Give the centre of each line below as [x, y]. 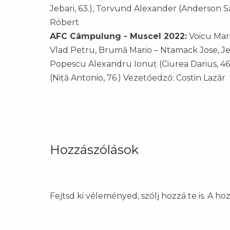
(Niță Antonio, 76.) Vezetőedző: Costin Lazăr [138, 78]
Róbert [64, 23]
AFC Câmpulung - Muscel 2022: [118, 36]
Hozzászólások [94, 150]
